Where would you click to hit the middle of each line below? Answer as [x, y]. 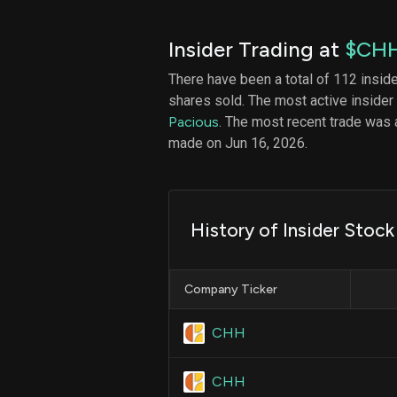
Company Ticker [231, 289]
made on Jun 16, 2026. [238, 143]
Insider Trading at [257, 49]
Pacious [194, 121]
